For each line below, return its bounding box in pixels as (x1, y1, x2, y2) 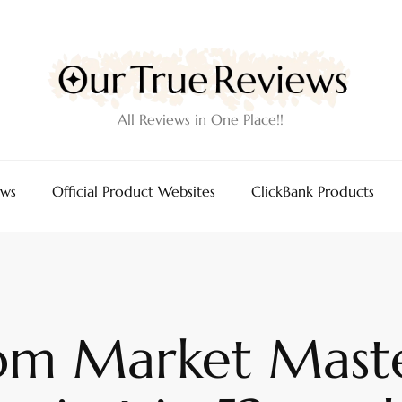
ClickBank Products (251, 181, 374, 200)
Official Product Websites (52, 181, 215, 200)
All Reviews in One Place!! (118, 109, 284, 128)
